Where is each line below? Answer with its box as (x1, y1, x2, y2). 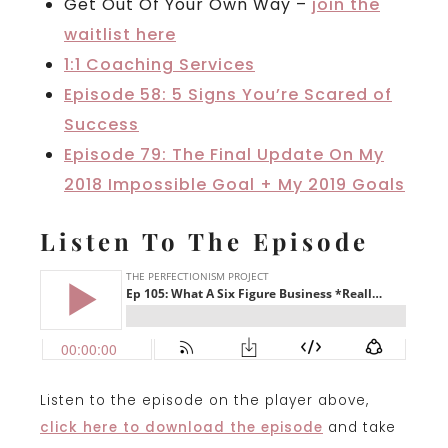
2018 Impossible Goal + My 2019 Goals (64, 172, 405, 196)
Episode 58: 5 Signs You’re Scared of (64, 82, 392, 106)
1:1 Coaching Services (64, 52, 255, 76)
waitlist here (64, 22, 176, 46)
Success (64, 112, 139, 136)
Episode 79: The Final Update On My (64, 142, 384, 166)
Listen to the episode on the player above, (40, 391, 369, 411)
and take (323, 418, 396, 438)
